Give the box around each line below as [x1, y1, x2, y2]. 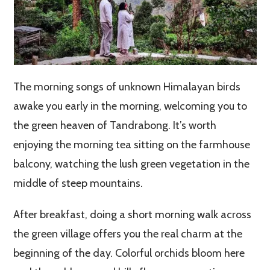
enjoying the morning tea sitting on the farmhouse [13, 137, 251, 151]
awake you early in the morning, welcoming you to [13, 99, 248, 113]
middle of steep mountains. [13, 176, 143, 190]
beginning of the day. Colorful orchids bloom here [13, 246, 245, 260]
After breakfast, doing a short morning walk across [13, 207, 252, 221]
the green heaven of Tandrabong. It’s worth [13, 118, 217, 132]
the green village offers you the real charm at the [13, 227, 243, 240]
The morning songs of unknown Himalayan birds [13, 80, 241, 93]
